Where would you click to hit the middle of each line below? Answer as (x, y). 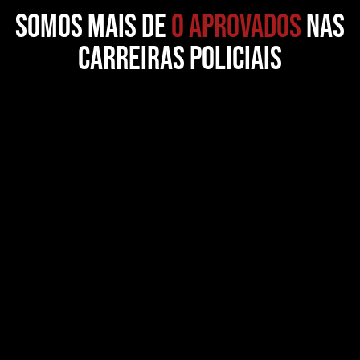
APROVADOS (245, 27)
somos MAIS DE (91, 27)
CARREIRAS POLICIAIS (180, 59)
